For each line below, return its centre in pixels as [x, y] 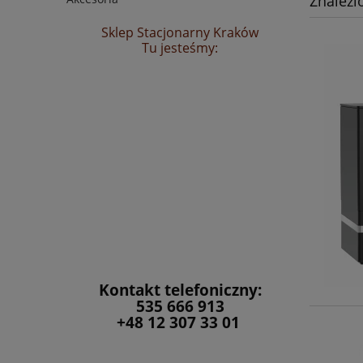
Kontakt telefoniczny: [180, 290]
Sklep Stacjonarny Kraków [180, 33]
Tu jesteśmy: [180, 48]
